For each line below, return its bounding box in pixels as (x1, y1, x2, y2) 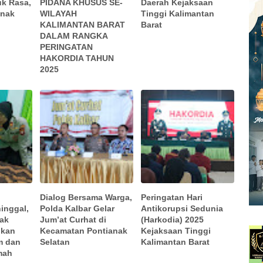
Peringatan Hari (141, 192, 203, 202)
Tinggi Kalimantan (141, 9, 215, 19)
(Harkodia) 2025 (141, 214, 204, 224)
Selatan (40, 237, 70, 247)
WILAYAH (40, 9, 77, 19)
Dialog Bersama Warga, (40, 192, 133, 202)
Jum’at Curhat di (40, 214, 107, 224)
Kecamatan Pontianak (40, 225, 128, 235)
